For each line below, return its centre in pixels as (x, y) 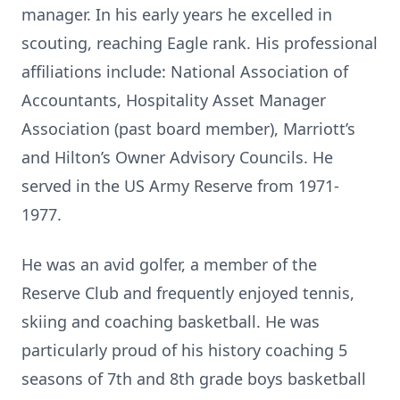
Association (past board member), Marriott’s (188, 129)
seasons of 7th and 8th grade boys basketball (194, 379)
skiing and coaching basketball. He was (171, 321)
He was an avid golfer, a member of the (169, 264)
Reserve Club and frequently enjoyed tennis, (188, 293)
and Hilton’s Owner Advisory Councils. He (177, 157)
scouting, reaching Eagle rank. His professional (200, 43)
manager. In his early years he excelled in (177, 14)
